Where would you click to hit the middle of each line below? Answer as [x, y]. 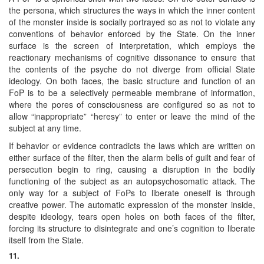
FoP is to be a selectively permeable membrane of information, [132, 92]
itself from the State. [46, 240]
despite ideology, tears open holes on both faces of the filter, [132, 216]
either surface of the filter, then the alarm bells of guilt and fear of [132, 157]
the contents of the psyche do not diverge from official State [132, 69]
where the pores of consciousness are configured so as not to [132, 104]
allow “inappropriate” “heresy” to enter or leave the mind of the [132, 116]
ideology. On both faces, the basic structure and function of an [132, 80]
